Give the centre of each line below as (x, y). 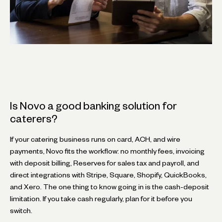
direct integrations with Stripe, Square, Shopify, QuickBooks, (108, 175)
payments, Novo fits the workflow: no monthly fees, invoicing (107, 151)
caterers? (34, 118)
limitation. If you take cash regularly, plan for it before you (101, 198)
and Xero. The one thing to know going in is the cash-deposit (110, 187)
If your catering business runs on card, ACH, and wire (95, 139)
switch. (21, 210)
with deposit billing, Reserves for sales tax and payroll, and (105, 163)
